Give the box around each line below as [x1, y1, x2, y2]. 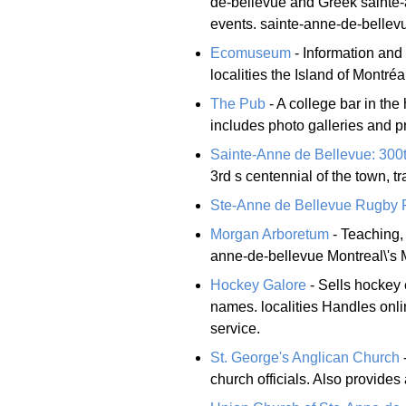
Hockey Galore [210, 276, 306, 293]
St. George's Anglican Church [210, 349, 400, 365]
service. [210, 320, 260, 336]
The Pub [210, 95, 266, 111]
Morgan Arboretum [210, 226, 329, 242]
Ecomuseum [210, 44, 291, 61]
